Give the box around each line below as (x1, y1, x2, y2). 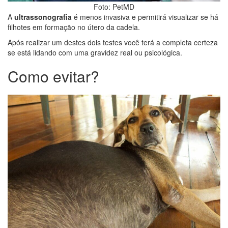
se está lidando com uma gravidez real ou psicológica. (8, 47, 182, 58)
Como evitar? (8, 65, 99, 87)
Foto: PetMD (94, 2, 134, 12)
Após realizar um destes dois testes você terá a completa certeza (8, 37, 218, 47)
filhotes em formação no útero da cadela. (8, 22, 140, 32)
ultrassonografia (14, 12, 72, 22)
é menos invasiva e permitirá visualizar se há (72, 12, 218, 22)
